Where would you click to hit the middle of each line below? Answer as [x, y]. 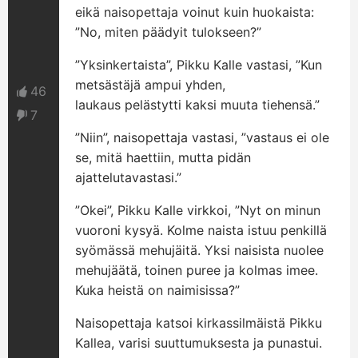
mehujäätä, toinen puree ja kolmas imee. [197, 270]
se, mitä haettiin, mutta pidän [163, 157]
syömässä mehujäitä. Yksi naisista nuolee [200, 250]
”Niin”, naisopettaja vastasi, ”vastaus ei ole [203, 137]
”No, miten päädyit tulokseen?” [169, 32]
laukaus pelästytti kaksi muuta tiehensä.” [198, 105]
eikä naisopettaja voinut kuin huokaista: [195, 12]
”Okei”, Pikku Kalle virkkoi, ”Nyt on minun [198, 210]
